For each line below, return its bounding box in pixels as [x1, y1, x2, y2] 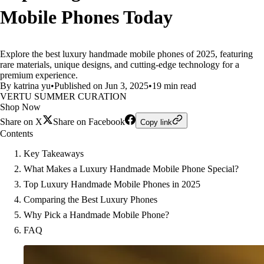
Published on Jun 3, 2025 [54, 81, 148, 91]
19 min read [152, 81, 196, 91]
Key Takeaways [24, 148, 84, 159]
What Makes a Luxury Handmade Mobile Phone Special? [24, 164, 239, 174]
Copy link [140, 118, 172, 127]
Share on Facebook [53, 117, 125, 127]
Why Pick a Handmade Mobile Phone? [24, 210, 169, 220]
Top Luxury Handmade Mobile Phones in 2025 [24, 179, 200, 189]
